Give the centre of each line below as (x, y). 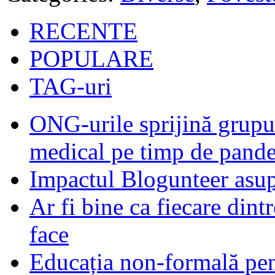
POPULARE (91, 58)
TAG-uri (71, 86)
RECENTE (83, 31)
